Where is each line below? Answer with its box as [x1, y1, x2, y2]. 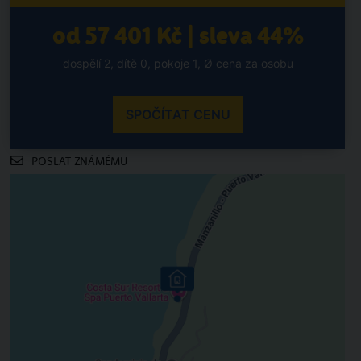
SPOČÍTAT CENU [125, 106, 230, 122]
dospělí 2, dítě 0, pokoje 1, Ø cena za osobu [62, 56, 293, 70]
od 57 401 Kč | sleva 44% [52, 22, 304, 49]
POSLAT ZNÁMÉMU [31, 155, 128, 168]
